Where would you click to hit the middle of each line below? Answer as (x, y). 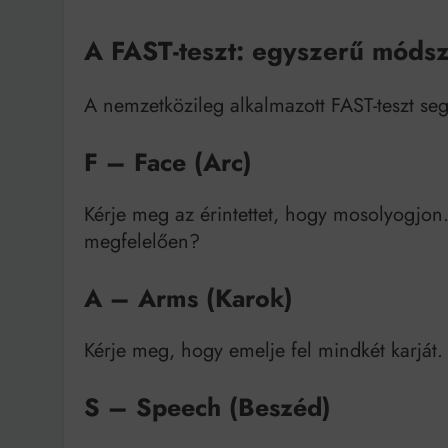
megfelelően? (142, 241)
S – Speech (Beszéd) (207, 406)
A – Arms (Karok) (188, 297)
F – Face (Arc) (168, 161)
